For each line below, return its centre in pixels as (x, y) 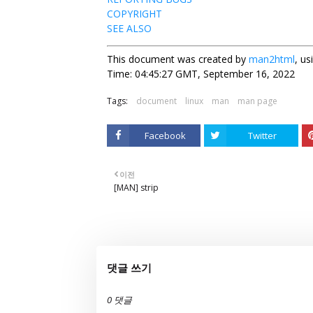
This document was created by (178, 59)
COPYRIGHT (134, 14)
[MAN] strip (136, 188)
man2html (272, 59)
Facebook (165, 136)
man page (257, 101)
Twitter (263, 136)
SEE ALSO (129, 28)
